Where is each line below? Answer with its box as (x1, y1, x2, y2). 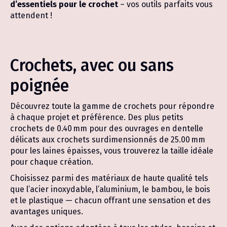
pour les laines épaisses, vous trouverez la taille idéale (10, 146, 213, 156)
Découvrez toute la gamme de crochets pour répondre (10, 101, 214, 111)
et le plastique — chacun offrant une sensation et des (10, 196, 211, 205)
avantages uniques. (10, 207, 83, 216)
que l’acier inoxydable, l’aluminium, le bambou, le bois (10, 184, 210, 194)
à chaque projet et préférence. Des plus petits (10, 112, 183, 122)
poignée (10, 76, 69, 95)
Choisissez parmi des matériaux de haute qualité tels (10, 173, 208, 183)
